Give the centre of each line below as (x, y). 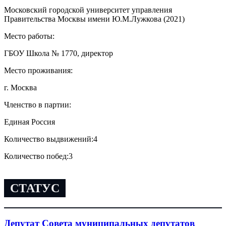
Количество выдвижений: (49, 139)
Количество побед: (36, 156)
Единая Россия (30, 122)
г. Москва (20, 87)
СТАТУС (35, 188)
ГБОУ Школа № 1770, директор (59, 53)
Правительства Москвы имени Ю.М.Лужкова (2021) (94, 19)
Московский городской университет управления (88, 10)
